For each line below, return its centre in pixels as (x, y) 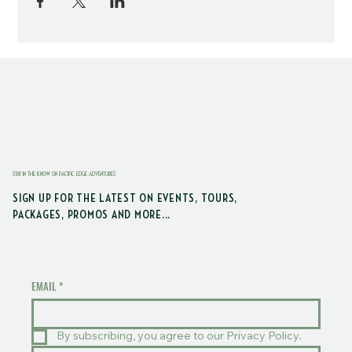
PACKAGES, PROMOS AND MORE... (92, 216)
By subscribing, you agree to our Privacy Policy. (179, 337)
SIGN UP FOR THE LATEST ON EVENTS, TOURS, (125, 199)
